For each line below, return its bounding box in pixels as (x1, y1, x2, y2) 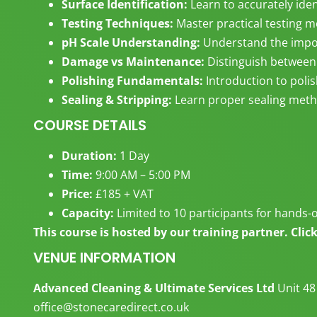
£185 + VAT (93, 185, 154, 202)
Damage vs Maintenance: (62, 53, 204, 69)
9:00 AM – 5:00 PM (93, 166, 190, 183)
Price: (62, 185, 93, 202)
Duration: (62, 147, 117, 163)
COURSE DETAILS (33, 115, 146, 135)
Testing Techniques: (62, 15, 173, 31)
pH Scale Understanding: (62, 34, 200, 50)
